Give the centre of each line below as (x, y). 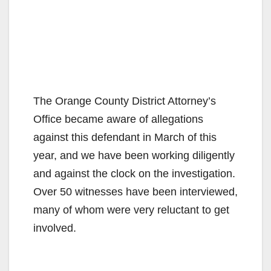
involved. (55, 228)
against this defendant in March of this (125, 138)
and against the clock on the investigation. (134, 174)
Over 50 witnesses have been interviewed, (135, 192)
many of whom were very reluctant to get (131, 210)
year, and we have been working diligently (134, 156)
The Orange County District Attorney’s (125, 101)
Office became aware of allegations (118, 119)
